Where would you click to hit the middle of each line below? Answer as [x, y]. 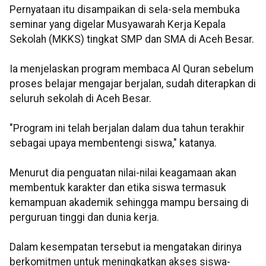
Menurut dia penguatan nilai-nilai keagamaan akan [123, 173]
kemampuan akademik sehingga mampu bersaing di [129, 203]
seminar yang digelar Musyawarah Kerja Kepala [118, 25]
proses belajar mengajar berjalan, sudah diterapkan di [133, 84]
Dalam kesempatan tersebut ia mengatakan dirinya [126, 247]
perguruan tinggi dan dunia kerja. [84, 218]
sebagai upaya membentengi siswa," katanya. [113, 143]
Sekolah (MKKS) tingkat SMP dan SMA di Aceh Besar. [132, 39]
